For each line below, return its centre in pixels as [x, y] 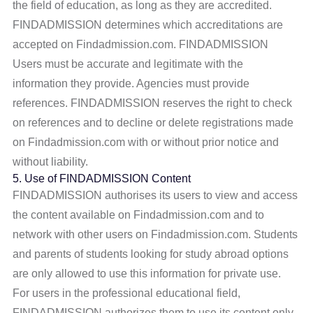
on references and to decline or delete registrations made [153, 123]
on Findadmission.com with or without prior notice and [146, 142]
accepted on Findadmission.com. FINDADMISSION [141, 44]
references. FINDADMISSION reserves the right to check [153, 103]
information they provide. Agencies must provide [131, 83]
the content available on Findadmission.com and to [139, 215]
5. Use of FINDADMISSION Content [102, 179]
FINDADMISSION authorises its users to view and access [155, 195]
